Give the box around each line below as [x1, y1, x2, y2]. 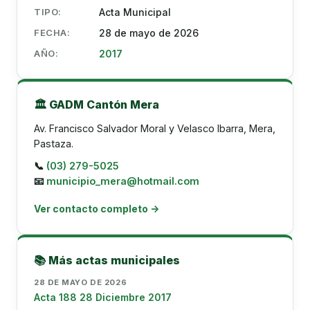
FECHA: [34, 27, 71, 38]
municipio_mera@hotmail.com [46, 175, 199, 187]
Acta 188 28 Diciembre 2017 [34, 291, 172, 303]
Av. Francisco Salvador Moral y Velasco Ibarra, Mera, [34, 122, 275, 134]
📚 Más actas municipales [34, 253, 180, 267]
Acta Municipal [99, 6, 171, 18]
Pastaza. [34, 138, 73, 149]
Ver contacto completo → [34, 203, 159, 215]
